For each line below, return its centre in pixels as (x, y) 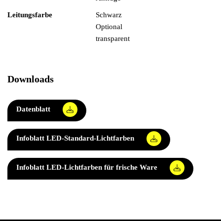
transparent (113, 38)
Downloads (31, 79)
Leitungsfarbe (30, 15)
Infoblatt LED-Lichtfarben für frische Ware (87, 167)
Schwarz (109, 15)
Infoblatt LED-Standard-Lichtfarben (75, 138)
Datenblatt (33, 109)
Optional (109, 27)
